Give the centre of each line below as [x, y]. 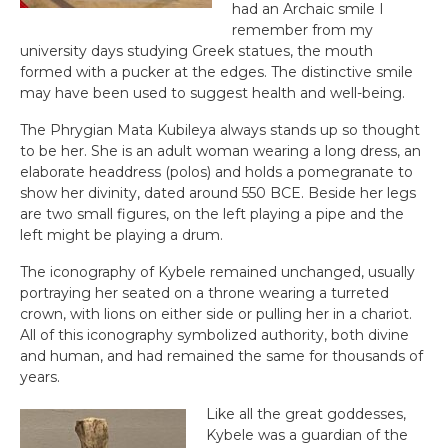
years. [40, 377]
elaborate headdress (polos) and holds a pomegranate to [216, 172]
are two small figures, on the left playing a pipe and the [212, 214]
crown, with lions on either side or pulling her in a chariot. [216, 314]
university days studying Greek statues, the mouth [196, 51]
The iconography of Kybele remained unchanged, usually [217, 272]
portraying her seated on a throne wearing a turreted [204, 293]
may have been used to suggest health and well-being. [212, 93]
